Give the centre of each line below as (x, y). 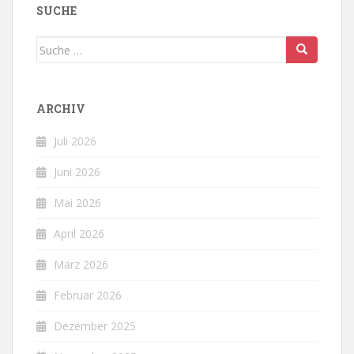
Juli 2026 (75, 141)
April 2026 (79, 233)
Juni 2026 (77, 172)
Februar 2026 (88, 295)
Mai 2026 (77, 203)
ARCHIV (61, 109)
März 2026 (81, 264)
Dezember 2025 (95, 326)
